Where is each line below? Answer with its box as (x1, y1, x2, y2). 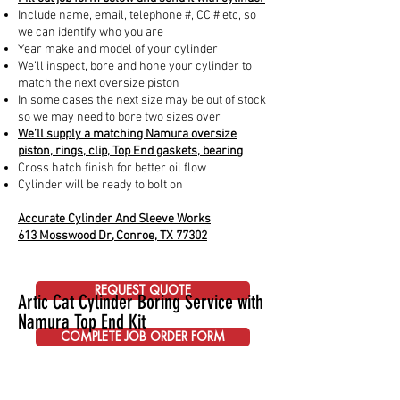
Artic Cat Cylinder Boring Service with (18, 289, 263, 314)
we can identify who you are (18, 24, 163, 40)
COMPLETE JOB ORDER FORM (61, 327, 225, 346)
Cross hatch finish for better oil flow (18, 160, 206, 176)
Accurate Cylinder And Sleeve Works (18, 211, 211, 227)
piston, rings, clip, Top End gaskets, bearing (18, 143, 243, 159)
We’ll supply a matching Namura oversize (18, 126, 237, 142)
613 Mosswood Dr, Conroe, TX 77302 (18, 228, 207, 244)
